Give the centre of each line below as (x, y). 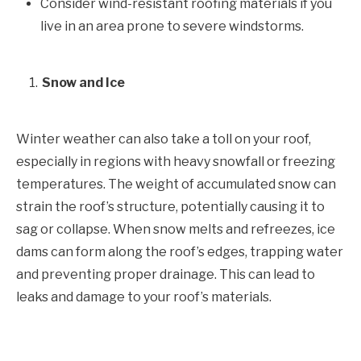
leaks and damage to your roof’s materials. (144, 297)
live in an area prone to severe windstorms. (172, 26)
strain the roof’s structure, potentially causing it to (170, 206)
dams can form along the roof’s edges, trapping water (180, 251)
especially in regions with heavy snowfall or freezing (176, 161)
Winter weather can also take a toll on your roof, (164, 139)
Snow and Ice (83, 82)
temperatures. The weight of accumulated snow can (176, 184)
